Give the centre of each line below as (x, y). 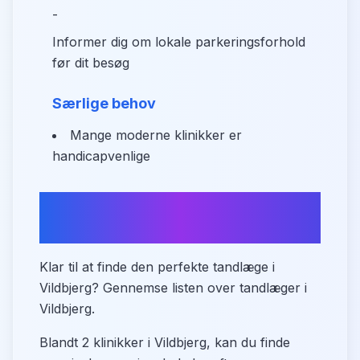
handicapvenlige (101, 156)
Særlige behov (104, 103)
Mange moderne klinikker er (156, 135)
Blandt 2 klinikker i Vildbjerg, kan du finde (165, 342)
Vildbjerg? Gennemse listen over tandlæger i (173, 288)
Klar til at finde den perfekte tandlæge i (157, 267)
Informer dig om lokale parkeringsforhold (179, 42)
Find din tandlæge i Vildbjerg (173, 205)
